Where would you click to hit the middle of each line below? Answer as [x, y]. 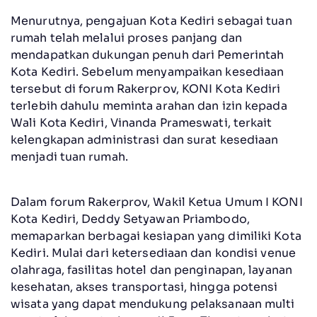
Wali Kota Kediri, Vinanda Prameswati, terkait [142, 122]
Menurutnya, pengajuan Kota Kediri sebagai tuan [151, 21]
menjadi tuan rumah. [69, 156]
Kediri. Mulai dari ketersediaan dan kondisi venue [153, 253]
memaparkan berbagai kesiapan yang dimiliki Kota [156, 236]
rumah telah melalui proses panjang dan [126, 38]
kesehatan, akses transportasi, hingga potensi [144, 287]
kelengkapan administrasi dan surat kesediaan [145, 139]
